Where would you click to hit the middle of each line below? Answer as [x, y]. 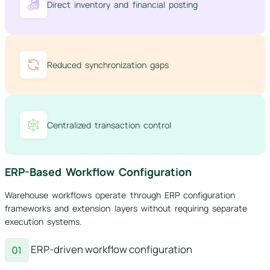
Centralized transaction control [109, 125]
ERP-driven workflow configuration [111, 249]
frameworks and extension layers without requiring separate [126, 209]
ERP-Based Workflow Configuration [99, 172]
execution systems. [44, 222]
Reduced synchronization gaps [108, 64]
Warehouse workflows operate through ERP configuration [120, 195]
